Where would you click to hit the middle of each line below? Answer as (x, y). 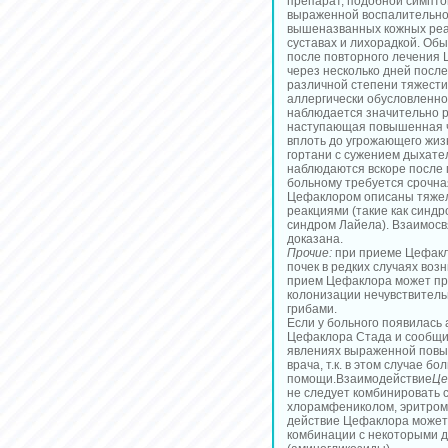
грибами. (312, 309)
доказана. (315, 239)
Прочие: (309, 253)
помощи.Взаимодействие (359, 379)
